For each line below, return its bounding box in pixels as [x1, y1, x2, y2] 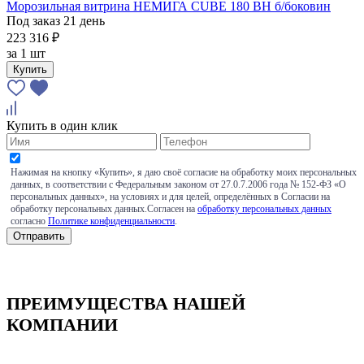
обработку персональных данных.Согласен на [11, 202, 197, 214]
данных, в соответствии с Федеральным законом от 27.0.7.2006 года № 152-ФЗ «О [11, 178, 346, 190]
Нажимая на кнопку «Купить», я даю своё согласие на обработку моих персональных [11, 166, 357, 178]
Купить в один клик [6, 118, 118, 132]
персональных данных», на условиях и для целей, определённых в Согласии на [11, 190, 330, 202]
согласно [11, 214, 48, 227]
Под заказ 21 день [6, 13, 105, 28]
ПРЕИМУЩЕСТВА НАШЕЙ [6, 292, 245, 314]
